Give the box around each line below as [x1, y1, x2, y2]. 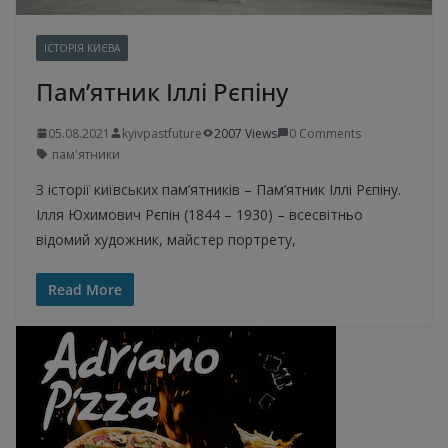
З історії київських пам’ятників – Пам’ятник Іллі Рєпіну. [36, 179, 401, 199]
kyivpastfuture [122, 124, 202, 142]
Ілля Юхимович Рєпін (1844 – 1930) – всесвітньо [36, 204, 363, 224]
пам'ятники [52, 145, 120, 163]
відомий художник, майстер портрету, [36, 229, 296, 249]
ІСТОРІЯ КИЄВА [44, 40, 120, 55]
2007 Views [214, 124, 277, 142]
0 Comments [289, 124, 361, 142]
